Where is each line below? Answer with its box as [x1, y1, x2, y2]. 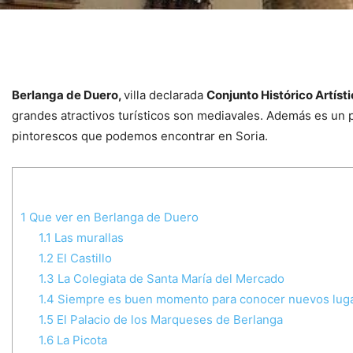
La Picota [53, 333, 107, 348]
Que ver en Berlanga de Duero [26, 210, 199, 225]
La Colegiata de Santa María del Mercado [54, 271, 284, 287]
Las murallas [50, 230, 127, 246]
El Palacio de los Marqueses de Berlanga [53, 312, 283, 328]
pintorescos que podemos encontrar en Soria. [12, 128, 268, 144]
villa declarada [124, 87, 206, 103]
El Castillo [53, 251, 112, 266]
